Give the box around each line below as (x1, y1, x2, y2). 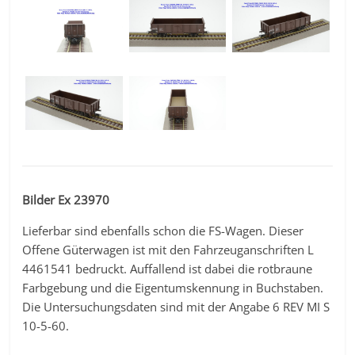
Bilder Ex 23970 (22, 192, 110, 208)
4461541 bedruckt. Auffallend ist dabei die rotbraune (22, 261, 313, 277)
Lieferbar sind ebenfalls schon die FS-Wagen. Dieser (22, 223, 304, 239)
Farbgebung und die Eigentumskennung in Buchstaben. (22, 280, 324, 296)
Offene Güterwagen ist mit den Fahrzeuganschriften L (22, 242, 315, 258)
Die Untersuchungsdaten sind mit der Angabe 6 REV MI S (22, 299, 330, 315)
